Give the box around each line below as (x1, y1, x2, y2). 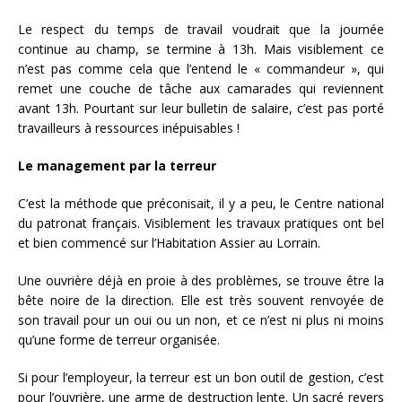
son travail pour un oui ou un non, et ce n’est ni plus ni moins (18, 310, 384, 328)
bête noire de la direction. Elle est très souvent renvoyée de (18, 291, 384, 309)
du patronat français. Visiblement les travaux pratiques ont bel (18, 214, 384, 232)
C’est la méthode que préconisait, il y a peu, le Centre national (18, 194, 384, 212)
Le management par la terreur (18, 156, 216, 174)
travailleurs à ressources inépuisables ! (18, 118, 240, 136)
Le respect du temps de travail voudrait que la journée (18, 20, 384, 38)
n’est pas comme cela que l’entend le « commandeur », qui (18, 59, 384, 77)
